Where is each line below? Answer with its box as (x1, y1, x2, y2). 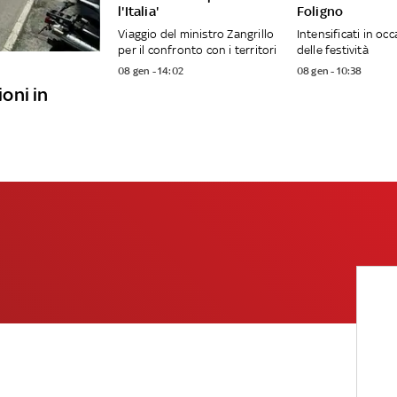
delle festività (296, 43, 369, 57)
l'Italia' (118, 3, 159, 19)
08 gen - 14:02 (118, 65, 183, 78)
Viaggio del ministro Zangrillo (118, 27, 275, 41)
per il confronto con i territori (118, 43, 277, 57)
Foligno (296, 3, 344, 19)
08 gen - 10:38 (296, 65, 362, 78)
